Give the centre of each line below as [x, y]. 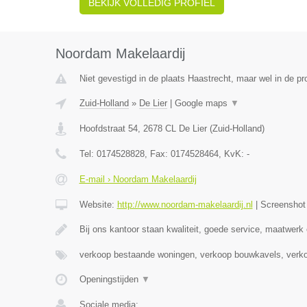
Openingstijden [110, 279]
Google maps [202, 103]
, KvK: [232, 154]
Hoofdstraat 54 [108, 128]
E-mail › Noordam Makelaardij [138, 179]
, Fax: [157, 154]
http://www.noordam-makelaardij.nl [185, 205]
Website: [98, 205]
